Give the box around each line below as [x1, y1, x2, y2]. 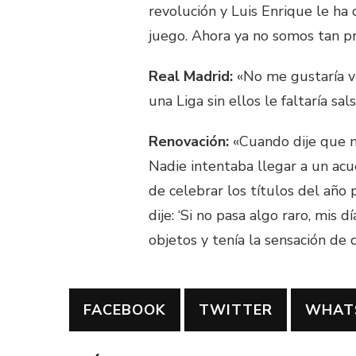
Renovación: [149, 131, 229, 151]
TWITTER [199, 300, 273, 319]
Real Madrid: [149, 66, 233, 86]
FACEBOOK [83, 300, 166, 319]
